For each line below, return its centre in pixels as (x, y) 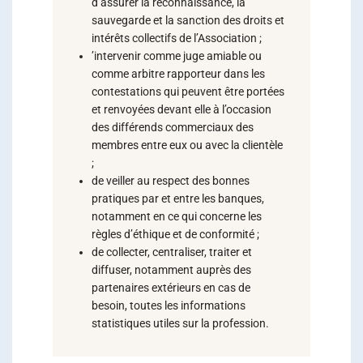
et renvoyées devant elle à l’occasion (181, 109)
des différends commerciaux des (173, 127)
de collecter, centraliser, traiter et (172, 252)
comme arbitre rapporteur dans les (178, 74)
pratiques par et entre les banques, (178, 199)
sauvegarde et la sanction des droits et (188, 20)
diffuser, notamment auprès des (171, 270)
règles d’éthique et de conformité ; (175, 234)
